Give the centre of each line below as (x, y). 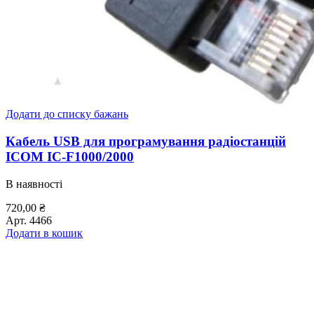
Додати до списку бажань (67, 114)
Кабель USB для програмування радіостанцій (146, 142)
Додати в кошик (44, 233)
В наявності (34, 184)
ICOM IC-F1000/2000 (70, 157)
